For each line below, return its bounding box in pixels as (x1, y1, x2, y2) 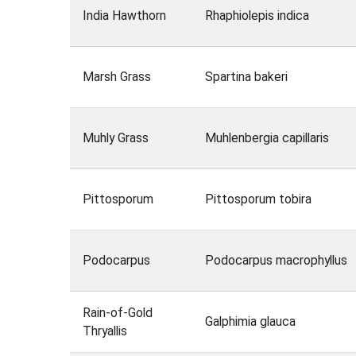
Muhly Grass (82, 130, 149, 146)
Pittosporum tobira (204, 192, 311, 207)
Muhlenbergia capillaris (204, 130, 329, 146)
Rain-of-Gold (82, 305, 153, 321)
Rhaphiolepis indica (204, 8, 309, 24)
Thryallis (82, 323, 127, 339)
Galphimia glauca (204, 314, 296, 330)
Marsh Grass (82, 69, 151, 85)
